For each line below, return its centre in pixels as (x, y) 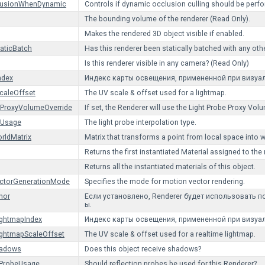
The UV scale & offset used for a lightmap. (156, 93)
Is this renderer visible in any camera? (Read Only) (167, 63)
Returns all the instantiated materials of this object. (170, 167)
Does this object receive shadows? (143, 249)
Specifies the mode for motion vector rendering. (165, 182)
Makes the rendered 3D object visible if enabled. (164, 34)
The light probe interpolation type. (140, 122)
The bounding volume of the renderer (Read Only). (167, 19)
